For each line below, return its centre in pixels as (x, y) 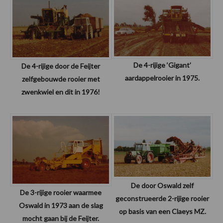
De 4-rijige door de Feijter (61, 66)
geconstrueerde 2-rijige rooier (162, 199)
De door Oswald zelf (162, 186)
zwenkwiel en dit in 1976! (61, 92)
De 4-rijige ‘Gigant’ (162, 65)
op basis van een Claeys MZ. (162, 212)
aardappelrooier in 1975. (162, 78)
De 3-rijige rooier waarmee (61, 192)
